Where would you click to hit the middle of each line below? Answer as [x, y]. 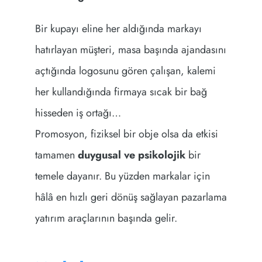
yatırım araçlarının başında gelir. [106, 218]
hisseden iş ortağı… [78, 113]
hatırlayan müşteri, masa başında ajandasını [130, 50]
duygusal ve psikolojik [131, 155]
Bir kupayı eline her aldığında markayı [118, 29]
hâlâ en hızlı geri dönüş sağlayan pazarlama [131, 197]
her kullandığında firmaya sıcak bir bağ [121, 92]
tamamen [56, 155]
